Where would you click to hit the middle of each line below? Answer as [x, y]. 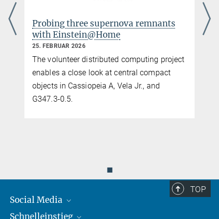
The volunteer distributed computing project [109, 59]
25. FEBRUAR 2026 [59, 46]
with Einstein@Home [76, 35]
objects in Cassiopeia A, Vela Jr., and [96, 86]
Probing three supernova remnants [104, 24]
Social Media [37, 200]
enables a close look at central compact [101, 72]
